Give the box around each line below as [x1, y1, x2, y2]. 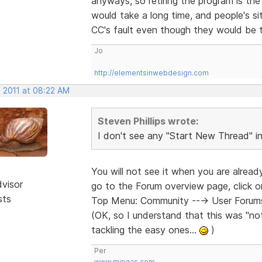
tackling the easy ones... [91, 223, 199, 236]
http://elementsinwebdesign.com [94, 68, 209, 77]
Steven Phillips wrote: [97, 115, 198, 127]
